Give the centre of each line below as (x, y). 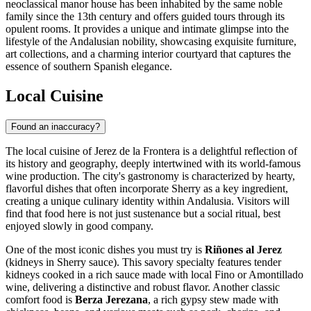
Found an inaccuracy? (56, 127)
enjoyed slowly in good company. (79, 226)
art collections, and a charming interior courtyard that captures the (148, 54)
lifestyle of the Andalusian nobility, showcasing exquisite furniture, (151, 42)
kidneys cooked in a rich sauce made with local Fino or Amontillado (154, 275)
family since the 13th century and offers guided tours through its (145, 17)
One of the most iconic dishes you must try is (105, 250)
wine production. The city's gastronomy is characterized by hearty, (150, 176)
